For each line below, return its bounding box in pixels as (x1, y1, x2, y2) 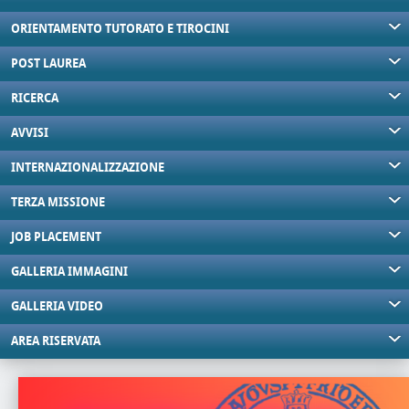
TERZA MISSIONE (11, 195, 105, 209)
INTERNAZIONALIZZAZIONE (11, 161, 164, 174)
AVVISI (11, 126, 48, 140)
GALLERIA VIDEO (11, 299, 103, 313)
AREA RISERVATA (11, 334, 100, 348)
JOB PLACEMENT (11, 230, 101, 244)
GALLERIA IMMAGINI (11, 265, 128, 278)
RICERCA (11, 91, 58, 105)
